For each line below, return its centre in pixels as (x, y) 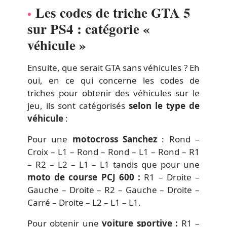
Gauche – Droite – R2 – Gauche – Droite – (113, 190)
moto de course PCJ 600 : (86, 177)
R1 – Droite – (172, 177)
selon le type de (164, 105)
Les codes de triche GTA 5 (113, 12)
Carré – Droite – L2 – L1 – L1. (84, 202)
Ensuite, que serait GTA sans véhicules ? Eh (113, 67)
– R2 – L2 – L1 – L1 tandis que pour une (113, 164)
